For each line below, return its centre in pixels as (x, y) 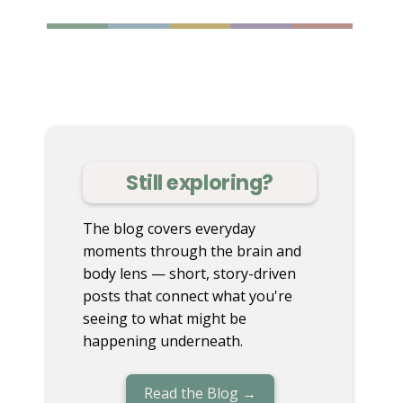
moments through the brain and (192, 251)
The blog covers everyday (169, 229)
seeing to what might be (165, 319)
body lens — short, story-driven (189, 274)
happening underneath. (163, 341)
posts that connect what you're (188, 296)
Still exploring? (200, 183)
